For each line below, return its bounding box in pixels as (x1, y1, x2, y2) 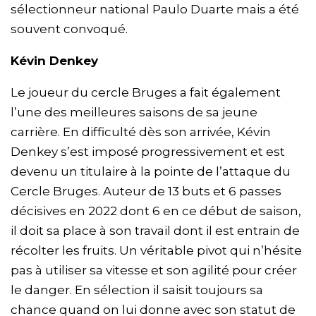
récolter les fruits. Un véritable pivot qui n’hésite (11, 243, 302, 258)
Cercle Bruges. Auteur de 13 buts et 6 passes (11, 184, 281, 199)
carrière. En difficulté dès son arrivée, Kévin (11, 125, 271, 140)
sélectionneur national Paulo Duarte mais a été (11, 2, 299, 17)
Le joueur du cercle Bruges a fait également (11, 85, 281, 100)
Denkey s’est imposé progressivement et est (11, 145, 285, 159)
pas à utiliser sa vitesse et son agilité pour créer (11, 263, 297, 278)
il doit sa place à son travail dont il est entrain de (11, 224, 300, 238)
